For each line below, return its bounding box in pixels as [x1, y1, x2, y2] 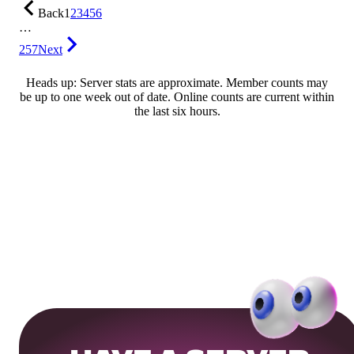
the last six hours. [134, 104, 220, 119]
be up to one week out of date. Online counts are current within [20, 90, 334, 104]
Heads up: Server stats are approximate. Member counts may [26, 76, 328, 90]
